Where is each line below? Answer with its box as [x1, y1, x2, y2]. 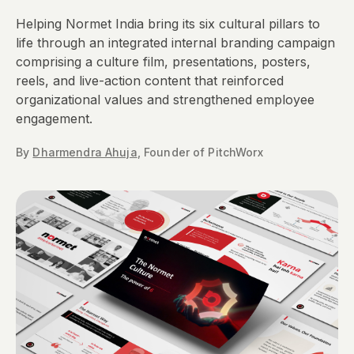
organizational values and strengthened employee [16, 92, 314, 107]
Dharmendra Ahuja [32, 145, 137, 159]
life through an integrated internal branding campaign [16, 35, 335, 51]
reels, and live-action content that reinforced [16, 73, 284, 88]
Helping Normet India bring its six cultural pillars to [16, 16, 320, 32]
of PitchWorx [189, 145, 263, 159]
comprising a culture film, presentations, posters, [16, 54, 311, 70]
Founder [143, 145, 190, 159]
